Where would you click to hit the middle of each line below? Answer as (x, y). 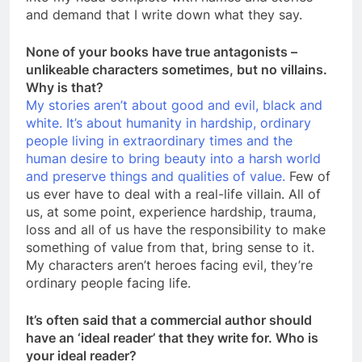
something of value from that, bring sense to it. (170, 248)
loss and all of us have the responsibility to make (176, 230)
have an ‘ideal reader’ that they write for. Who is (172, 338)
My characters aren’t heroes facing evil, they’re (169, 265)
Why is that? (65, 88)
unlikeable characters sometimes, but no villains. (177, 70)
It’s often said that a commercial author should (169, 320)
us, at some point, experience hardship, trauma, (171, 212)
